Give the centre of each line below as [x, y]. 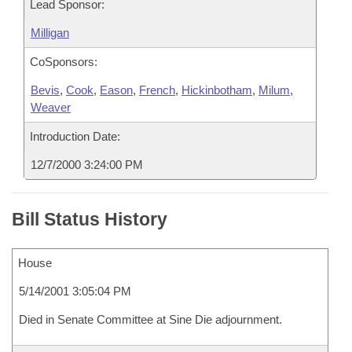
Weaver [51, 107]
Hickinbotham [217, 90]
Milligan [50, 33]
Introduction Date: [75, 136]
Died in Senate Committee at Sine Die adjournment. [150, 319]
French [157, 90]
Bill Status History [90, 219]
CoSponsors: [64, 62]
